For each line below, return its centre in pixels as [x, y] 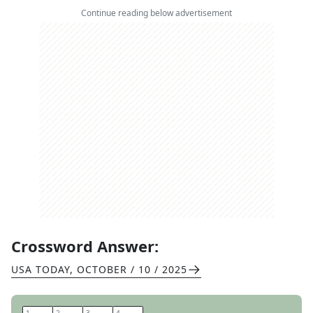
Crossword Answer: [85, 246]
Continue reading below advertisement [156, 13]
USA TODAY [41, 269]
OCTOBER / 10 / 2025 [132, 269]
